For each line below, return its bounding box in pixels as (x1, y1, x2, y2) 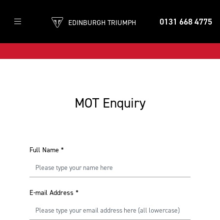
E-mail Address (29, 188, 74, 197)
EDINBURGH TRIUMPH (68, 18, 136, 27)
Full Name (29, 145, 59, 155)
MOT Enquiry (74, 94, 146, 112)
